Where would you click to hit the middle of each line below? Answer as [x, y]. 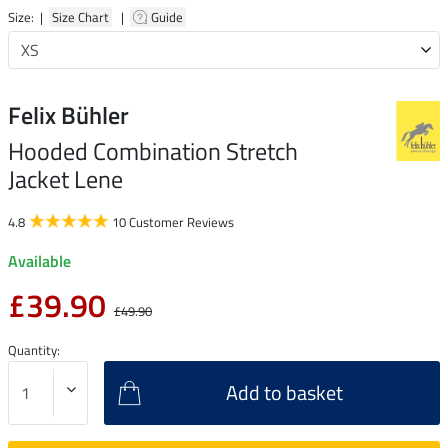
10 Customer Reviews [173, 221]
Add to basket [284, 392]
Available [39, 260]
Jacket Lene [65, 178]
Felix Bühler [68, 114]
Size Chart [80, 16]
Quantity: [34, 349]
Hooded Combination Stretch [153, 150]
